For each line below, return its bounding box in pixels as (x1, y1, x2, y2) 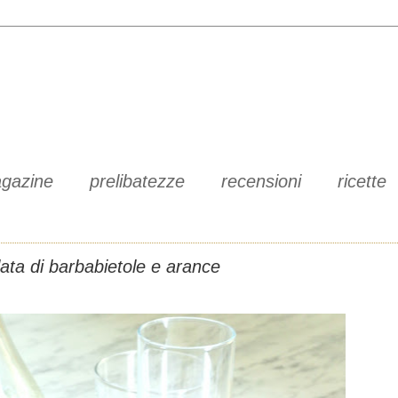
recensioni (221, 171, 301, 191)
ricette (338, 171, 386, 191)
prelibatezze (90, 171, 185, 191)
